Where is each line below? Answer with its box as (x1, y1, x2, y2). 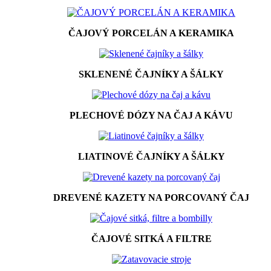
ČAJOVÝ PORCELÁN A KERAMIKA (68, 27, 234, 38)
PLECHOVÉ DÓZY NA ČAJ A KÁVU (70, 109, 233, 120)
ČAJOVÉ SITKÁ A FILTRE (91, 233, 212, 244)
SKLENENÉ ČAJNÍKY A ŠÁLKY (79, 68, 224, 79)
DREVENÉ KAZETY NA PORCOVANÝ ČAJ (53, 192, 249, 203)
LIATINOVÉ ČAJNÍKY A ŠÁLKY (77, 151, 225, 162)
